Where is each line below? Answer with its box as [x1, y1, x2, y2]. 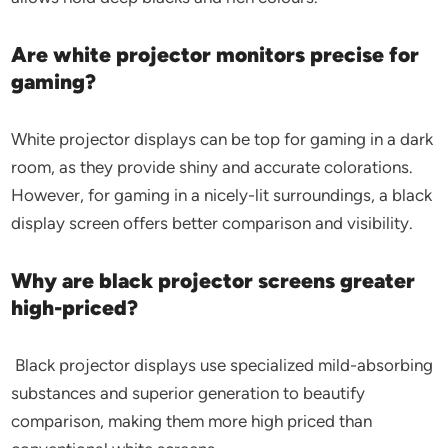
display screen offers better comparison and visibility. [11, 213, 414, 233]
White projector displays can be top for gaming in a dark [11, 129, 434, 149]
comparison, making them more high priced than [11, 411, 373, 431]
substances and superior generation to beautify [11, 383, 366, 403]
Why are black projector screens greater [11, 268, 416, 293]
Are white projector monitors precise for [11, 42, 420, 67]
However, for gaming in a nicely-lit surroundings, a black [11, 185, 433, 205]
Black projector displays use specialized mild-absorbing [11, 355, 434, 375]
